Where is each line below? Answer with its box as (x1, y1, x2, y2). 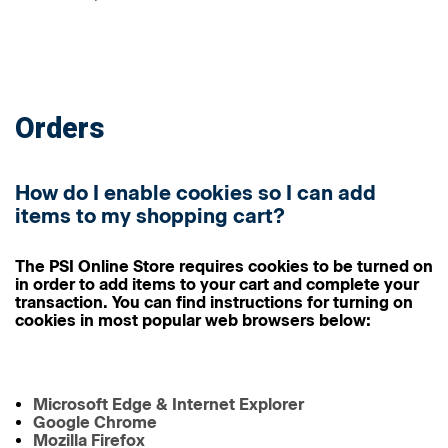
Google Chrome (33, 413, 158, 432)
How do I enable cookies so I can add (15, 181, 376, 205)
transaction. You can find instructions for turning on (15, 293, 413, 312)
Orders (15, 108, 105, 150)
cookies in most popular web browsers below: (15, 311, 371, 330)
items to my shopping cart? (15, 204, 285, 228)
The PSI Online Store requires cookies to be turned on (15, 257, 433, 276)
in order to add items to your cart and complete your (15, 275, 419, 294)
